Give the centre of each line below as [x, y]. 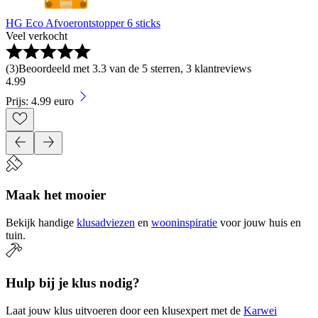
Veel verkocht [37, 35]
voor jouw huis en [261, 223]
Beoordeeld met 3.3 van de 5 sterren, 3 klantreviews [135, 68]
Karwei [260, 310]
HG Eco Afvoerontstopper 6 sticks [83, 23]
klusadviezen [106, 223]
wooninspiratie [184, 223]
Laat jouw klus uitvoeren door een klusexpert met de [123, 310]
